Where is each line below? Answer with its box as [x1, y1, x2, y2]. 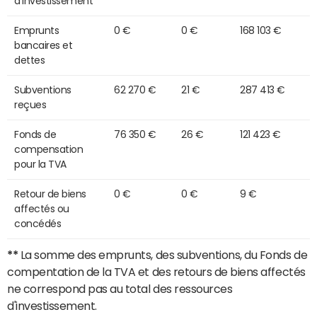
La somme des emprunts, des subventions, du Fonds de [18, 249, 308, 261]
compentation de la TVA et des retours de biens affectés [7, 266, 306, 278]
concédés [14, 219, 62, 229]
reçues [14, 100, 47, 110]
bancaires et [14, 40, 73, 51]
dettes [14, 55, 45, 66]
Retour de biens [14, 189, 86, 200]
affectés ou [14, 204, 69, 214]
